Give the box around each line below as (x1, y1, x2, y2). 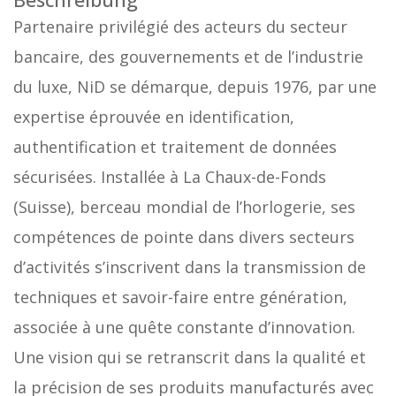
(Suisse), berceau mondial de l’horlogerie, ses (13, 196, 355, 218)
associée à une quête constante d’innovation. (13, 316, 355, 339)
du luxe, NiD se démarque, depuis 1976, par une (13, 76, 377, 98)
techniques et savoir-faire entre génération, (13, 286, 347, 308)
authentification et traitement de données (13, 136, 337, 158)
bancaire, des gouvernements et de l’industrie (13, 46, 363, 68)
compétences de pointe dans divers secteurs (13, 226, 354, 248)
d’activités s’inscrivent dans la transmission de (13, 256, 366, 278)
